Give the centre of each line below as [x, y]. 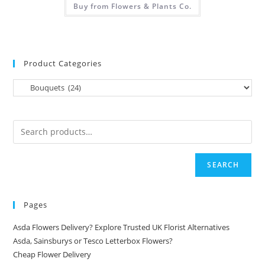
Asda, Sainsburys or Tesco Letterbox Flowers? [93, 240]
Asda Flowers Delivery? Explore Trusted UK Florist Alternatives [122, 227]
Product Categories [63, 63]
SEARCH [223, 164]
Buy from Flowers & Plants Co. [132, 7]
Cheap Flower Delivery [52, 254]
